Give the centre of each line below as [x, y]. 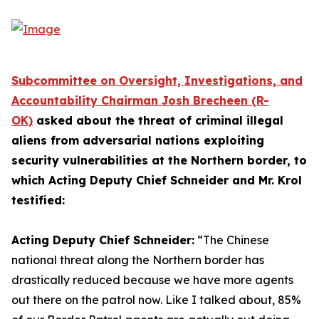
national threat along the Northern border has [138, 260]
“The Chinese [232, 240]
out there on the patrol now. [87, 300]
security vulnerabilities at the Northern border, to [159, 160]
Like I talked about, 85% [233, 300]
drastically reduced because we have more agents [152, 280]
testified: [38, 200]
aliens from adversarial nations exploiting [138, 140]
